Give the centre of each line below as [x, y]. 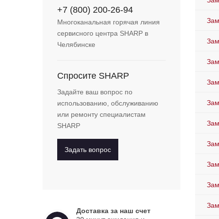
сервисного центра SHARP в [103, 33]
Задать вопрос [88, 150]
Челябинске [76, 45]
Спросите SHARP [93, 76]
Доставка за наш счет [113, 211]
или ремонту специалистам [101, 115]
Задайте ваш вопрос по [95, 92]
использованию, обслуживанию [108, 103]
